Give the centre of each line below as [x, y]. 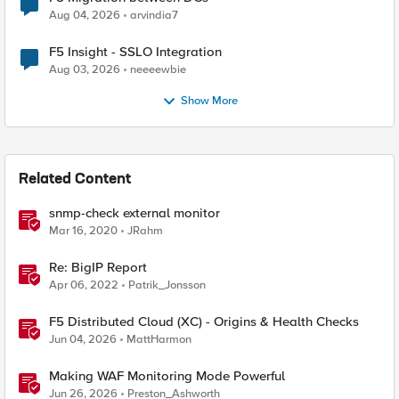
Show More [209, 101]
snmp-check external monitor [134, 213]
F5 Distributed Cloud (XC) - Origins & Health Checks [204, 322]
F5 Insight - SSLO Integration [135, 52]
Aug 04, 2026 [85, 15]
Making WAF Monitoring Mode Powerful [167, 376]
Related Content [75, 180]
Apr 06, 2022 [84, 285]
